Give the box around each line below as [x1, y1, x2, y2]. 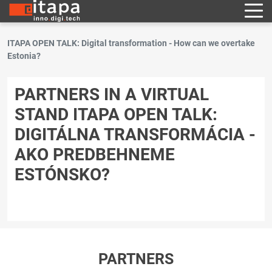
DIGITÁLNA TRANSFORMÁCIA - [15, 124, 256, 144]
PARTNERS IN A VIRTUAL [15, 84, 209, 104]
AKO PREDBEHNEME [15, 144, 175, 165]
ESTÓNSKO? [15, 165, 110, 185]
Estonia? [7, 51, 41, 61]
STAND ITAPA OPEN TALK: [15, 104, 217, 124]
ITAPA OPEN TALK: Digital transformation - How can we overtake [7, 38, 255, 48]
